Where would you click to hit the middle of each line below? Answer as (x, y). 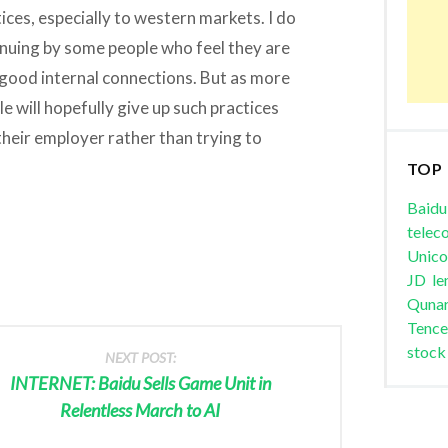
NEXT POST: (140, 357)
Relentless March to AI (140, 409)
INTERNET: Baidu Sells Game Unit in (140, 382)
